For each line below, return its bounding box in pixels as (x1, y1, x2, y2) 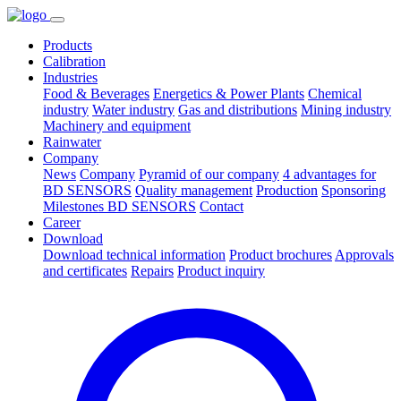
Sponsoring (321, 183, 386, 198)
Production (256, 183, 318, 198)
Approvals (335, 247, 394, 262)
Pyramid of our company (139, 166, 279, 182)
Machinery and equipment (43, 118, 191, 133)
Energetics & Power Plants (153, 86, 304, 101)
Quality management (135, 183, 252, 198)
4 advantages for (283, 166, 376, 182)
